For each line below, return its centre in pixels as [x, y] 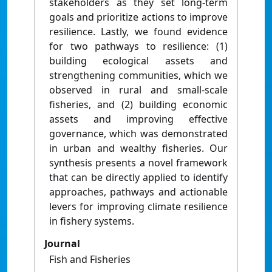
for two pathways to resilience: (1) [138, 46]
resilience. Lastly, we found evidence [138, 32]
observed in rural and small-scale [138, 90]
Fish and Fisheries [90, 260]
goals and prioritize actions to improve [138, 17]
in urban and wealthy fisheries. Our [138, 148]
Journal [62, 244]
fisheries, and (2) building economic [138, 105]
